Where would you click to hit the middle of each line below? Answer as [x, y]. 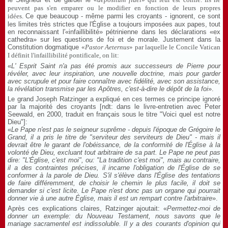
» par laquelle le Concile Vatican [175, 47]
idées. [17, 16]
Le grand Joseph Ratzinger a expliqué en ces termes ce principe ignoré [114, 99]
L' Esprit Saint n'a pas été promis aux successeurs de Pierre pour [116, 66]
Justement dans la [192, 39]
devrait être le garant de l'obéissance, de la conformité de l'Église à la [114, 145]
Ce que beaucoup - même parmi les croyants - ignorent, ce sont [123, 16]
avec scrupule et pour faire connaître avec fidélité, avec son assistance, [114, 81]
